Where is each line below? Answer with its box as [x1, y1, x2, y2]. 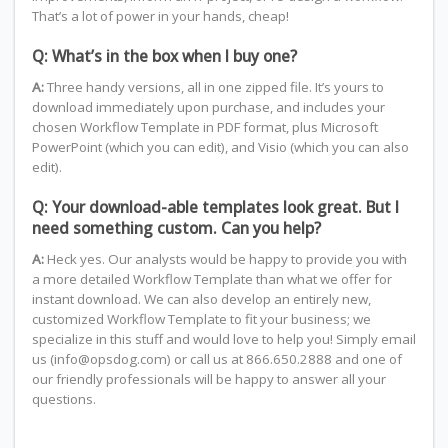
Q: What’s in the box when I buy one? [31, 45, 297, 68]
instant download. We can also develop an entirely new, [31, 290, 371, 309]
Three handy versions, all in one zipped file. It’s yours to [43, 78, 384, 97]
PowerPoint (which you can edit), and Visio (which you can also [31, 138, 409, 157]
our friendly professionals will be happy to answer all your [31, 370, 386, 389]
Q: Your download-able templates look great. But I [31, 196, 399, 219]
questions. [31, 390, 96, 409]
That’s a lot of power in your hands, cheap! [31, 7, 289, 26]
